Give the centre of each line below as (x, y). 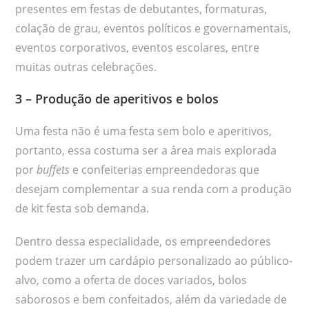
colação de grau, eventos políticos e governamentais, (153, 28)
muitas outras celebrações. (86, 67)
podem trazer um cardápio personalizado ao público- (154, 260)
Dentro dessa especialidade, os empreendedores (143, 241)
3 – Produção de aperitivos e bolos (117, 98)
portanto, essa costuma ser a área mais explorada (146, 150)
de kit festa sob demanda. (82, 208)
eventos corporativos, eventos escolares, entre (138, 47)
